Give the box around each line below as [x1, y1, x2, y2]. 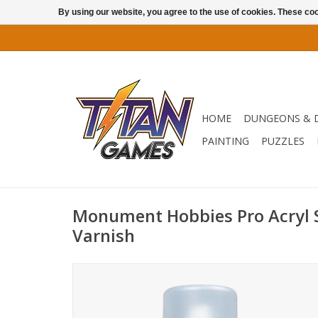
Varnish [72, 224, 135, 248]
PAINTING [202, 134, 249, 148]
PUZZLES [261, 134, 305, 148]
